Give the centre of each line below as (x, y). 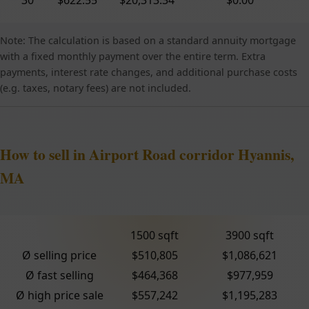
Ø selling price (59, 255)
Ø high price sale (59, 295)
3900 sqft (250, 235)
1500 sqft (154, 235)
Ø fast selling (59, 275)
